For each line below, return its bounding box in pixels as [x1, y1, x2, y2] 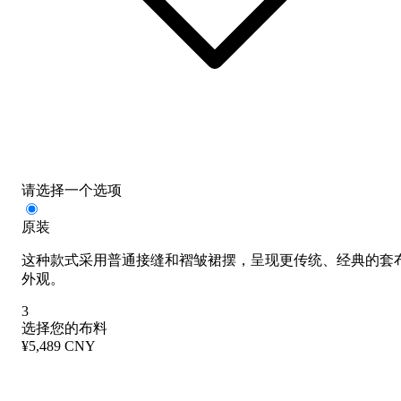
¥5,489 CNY [21, 337, 96, 354]
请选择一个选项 [21, 182, 122, 198]
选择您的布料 [21, 320, 107, 336]
